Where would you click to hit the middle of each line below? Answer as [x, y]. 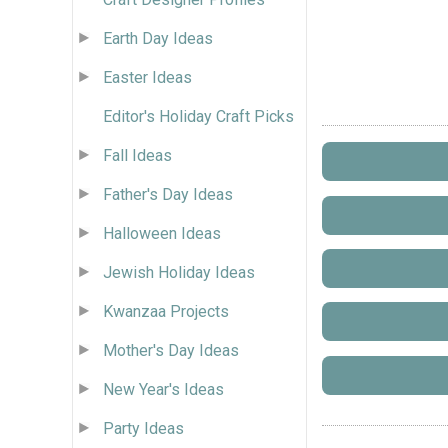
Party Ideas [143, 428]
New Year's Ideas [163, 389]
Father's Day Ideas [168, 194]
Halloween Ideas [162, 233]
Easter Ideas [147, 77]
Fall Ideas [137, 155]
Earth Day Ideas [158, 38]
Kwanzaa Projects [166, 311]
